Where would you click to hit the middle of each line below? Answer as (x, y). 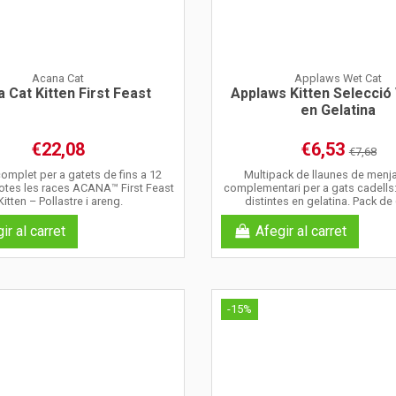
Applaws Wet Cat (339, 78)
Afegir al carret (301, 232)
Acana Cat (57, 78)
